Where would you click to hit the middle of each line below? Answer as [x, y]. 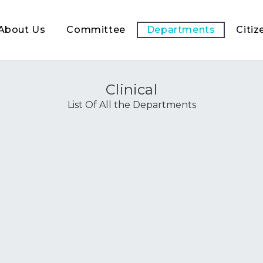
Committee [96, 30]
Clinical [131, 90]
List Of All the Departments [131, 104]
